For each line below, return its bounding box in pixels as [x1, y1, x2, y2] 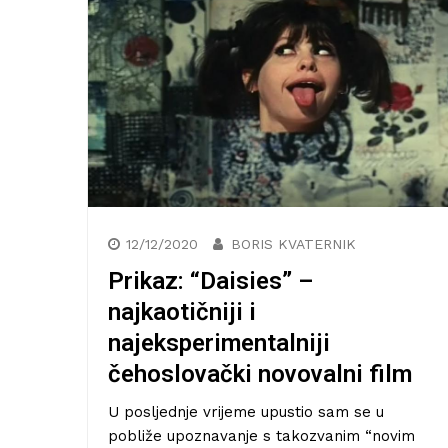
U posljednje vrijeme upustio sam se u [108, 403, 384, 422]
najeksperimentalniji [108, 329, 330, 358]
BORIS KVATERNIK [231, 236, 356, 253]
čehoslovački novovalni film [108, 360, 412, 389]
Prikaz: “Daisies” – [108, 267, 313, 296]
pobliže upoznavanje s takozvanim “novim [108, 427, 415, 446]
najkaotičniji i [108, 298, 256, 327]
